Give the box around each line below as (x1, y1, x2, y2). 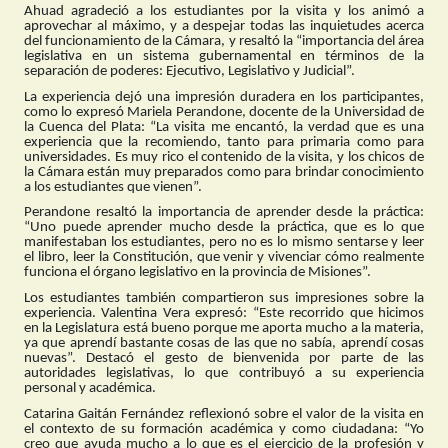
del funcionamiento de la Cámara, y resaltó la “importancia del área (24, 34, 424, 50)
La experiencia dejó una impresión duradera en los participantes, (24, 89, 424, 105)
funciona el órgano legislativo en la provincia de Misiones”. (24, 265, 371, 281)
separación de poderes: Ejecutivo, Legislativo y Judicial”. (24, 64, 355, 80)
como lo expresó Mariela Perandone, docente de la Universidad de (24, 104, 424, 120)
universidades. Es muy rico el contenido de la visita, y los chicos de (24, 149, 424, 165)
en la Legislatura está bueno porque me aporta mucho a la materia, (24, 321, 424, 337)
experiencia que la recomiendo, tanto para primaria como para (24, 134, 424, 150)
